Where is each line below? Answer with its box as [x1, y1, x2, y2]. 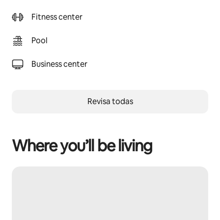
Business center [31, 59, 87, 69]
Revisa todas [87, 96, 133, 107]
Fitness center [31, 12, 82, 22]
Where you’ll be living [12, 136, 152, 156]
